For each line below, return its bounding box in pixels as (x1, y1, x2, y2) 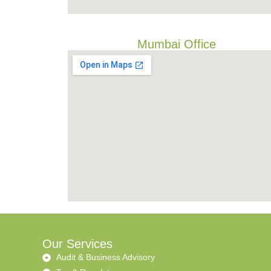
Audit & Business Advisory (56, 252, 155, 262)
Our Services (42, 237, 113, 250)
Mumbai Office (137, 38, 216, 51)
